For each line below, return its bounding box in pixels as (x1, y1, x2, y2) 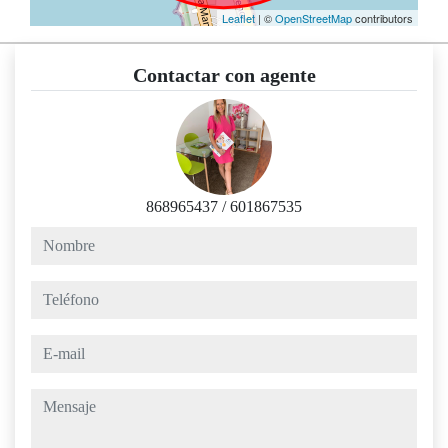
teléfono (30, 283, 81, 301)
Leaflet (222, 10, 255, 27)
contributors (352, 10, 413, 27)
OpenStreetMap (275, 10, 352, 27)
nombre (30, 229, 78, 247)
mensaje (30, 391, 81, 409)
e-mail (30, 337, 69, 355)
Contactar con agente (132, 64, 316, 87)
